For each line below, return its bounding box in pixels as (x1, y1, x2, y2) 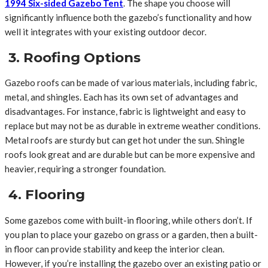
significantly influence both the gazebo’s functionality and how (5, 11, 251, 23)
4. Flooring (5, 185, 85, 203)
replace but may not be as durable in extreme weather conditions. (5, 120, 260, 132)
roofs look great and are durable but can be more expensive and (5, 149, 255, 160)
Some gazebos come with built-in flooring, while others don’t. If (5, 214, 252, 226)
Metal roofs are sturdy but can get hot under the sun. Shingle (5, 135, 245, 146)
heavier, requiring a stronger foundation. (5, 163, 166, 175)
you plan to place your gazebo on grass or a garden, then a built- (5, 229, 258, 240)
